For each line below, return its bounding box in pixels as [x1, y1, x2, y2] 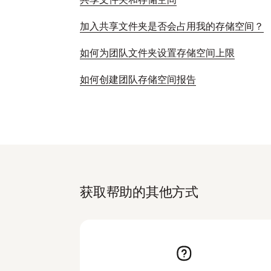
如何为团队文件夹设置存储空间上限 [80, 47, 235, 59]
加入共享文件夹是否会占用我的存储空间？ [80, 20, 264, 32]
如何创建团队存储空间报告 [80, 73, 196, 85]
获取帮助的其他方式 [80, 183, 199, 200]
